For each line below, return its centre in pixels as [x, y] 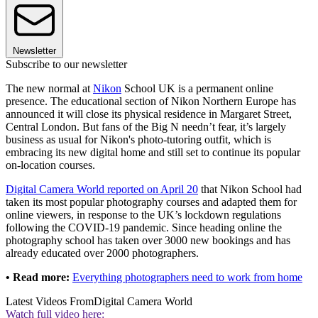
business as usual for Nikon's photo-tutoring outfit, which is [138, 140]
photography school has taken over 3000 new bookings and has [148, 241]
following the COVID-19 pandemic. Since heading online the [144, 228]
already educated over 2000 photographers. [104, 253]
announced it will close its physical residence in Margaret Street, [149, 114]
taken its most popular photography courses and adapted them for [151, 202]
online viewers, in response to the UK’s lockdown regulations [143, 215]
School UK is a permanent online [197, 89]
